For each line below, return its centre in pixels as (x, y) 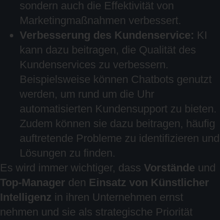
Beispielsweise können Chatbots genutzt (116, 79)
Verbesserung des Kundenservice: (107, 35)
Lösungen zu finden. (68, 153)
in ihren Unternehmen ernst (117, 197)
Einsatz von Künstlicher (149, 182)
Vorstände (169, 168)
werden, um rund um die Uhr (87, 94)
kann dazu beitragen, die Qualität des (108, 50)
